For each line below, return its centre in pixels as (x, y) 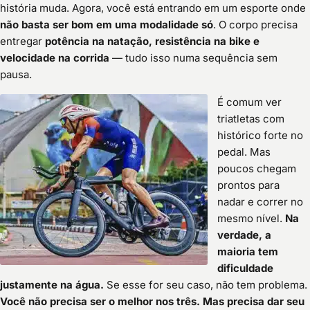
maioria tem (248, 252)
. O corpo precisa (255, 25)
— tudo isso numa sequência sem (193, 58)
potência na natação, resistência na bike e (152, 42)
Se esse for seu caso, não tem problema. (206, 285)
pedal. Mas (244, 152)
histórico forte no (261, 136)
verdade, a (245, 235)
